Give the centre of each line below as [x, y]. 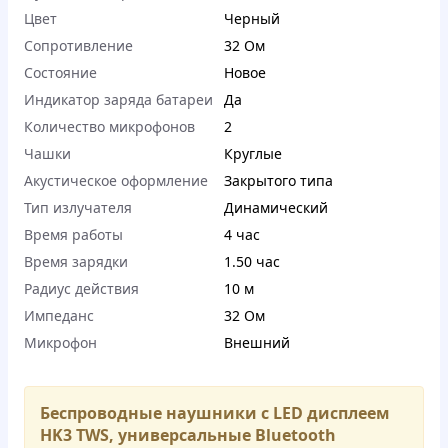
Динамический [276, 208]
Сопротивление [78, 46]
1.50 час [252, 262]
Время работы [73, 235]
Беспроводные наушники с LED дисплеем [215, 413]
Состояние [60, 73]
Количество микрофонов [109, 127]
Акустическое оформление [116, 181]
